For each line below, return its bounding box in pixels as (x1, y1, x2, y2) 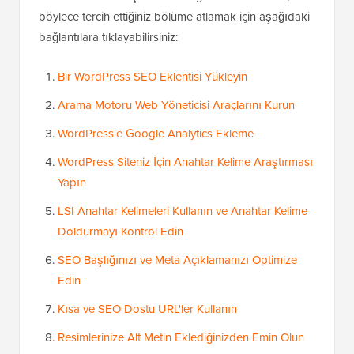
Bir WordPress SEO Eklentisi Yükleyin (58, 68, 247, 85)
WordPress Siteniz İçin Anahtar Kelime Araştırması (58, 153, 313, 171)
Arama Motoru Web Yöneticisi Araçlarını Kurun (58, 96, 295, 114)
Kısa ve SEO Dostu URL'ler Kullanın (58, 300, 237, 318)
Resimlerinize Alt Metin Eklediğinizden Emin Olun (58, 329, 304, 346)
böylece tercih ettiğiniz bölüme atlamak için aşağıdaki (39, 8, 310, 25)
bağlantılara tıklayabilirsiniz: (39, 28, 178, 46)
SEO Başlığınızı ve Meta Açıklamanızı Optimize (58, 251, 297, 269)
